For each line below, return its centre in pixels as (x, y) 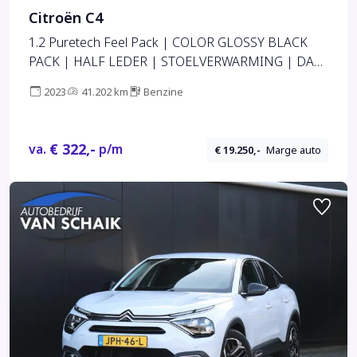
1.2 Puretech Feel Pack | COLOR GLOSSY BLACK (168, 43)
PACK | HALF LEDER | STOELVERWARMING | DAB (176, 62)
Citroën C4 (66, 19)
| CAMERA (59, 81)
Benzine (163, 92)
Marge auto (294, 150)
